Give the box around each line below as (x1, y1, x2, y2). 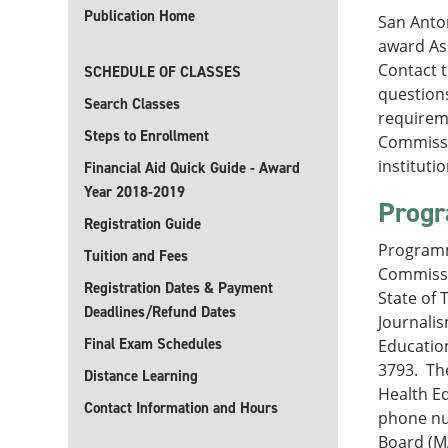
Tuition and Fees (84, 246, 188, 266)
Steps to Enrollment (84, 126, 209, 146)
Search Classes (84, 94, 180, 114)
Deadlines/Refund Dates (84, 302, 236, 322)
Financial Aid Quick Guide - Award (84, 158, 300, 178)
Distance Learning (84, 366, 198, 386)
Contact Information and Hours (84, 398, 278, 418)
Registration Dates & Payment (84, 278, 273, 298)
